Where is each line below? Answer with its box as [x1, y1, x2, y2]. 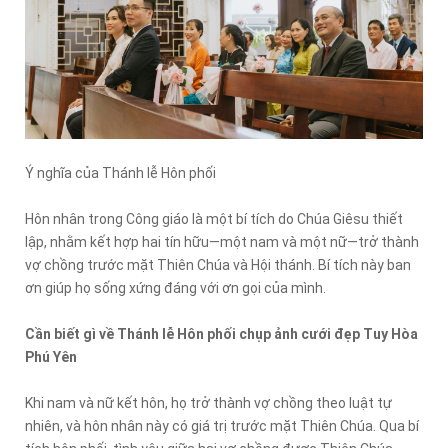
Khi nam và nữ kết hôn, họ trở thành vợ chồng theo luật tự [25, 395, 392, 411]
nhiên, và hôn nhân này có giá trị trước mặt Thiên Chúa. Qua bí [25, 418, 419, 434]
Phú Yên [25, 349, 77, 365]
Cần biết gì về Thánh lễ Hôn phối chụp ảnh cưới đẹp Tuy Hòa [25, 326, 418, 342]
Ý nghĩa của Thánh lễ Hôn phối [25, 165, 216, 181]
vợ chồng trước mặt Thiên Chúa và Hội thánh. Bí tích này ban [25, 257, 411, 273]
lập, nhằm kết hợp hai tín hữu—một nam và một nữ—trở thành [25, 234, 419, 250]
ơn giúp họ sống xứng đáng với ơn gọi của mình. [25, 280, 326, 296]
